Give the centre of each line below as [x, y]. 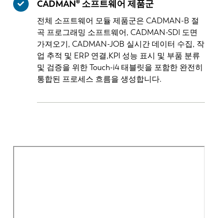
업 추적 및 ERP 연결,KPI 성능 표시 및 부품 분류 [119, 55]
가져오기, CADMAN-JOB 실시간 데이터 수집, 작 [121, 44]
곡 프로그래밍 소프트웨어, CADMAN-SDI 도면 [118, 32]
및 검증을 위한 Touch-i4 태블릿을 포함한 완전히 [120, 67]
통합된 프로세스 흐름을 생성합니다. [100, 79]
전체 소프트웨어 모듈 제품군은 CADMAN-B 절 [118, 20]
